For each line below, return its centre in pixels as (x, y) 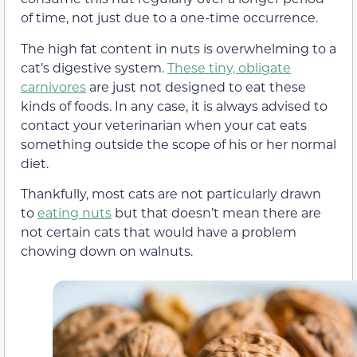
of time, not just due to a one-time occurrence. (169, 18)
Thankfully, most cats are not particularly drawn (171, 194)
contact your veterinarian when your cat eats (164, 124)
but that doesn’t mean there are (216, 213)
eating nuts (75, 213)
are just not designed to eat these (196, 86)
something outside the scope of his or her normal (178, 143)
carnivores (53, 86)
